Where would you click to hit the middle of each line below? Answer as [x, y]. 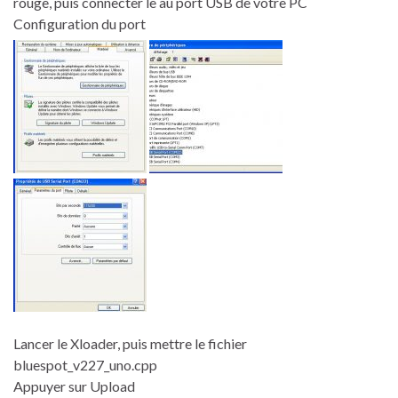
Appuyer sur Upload [74, 386]
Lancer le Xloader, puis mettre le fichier [130, 344]
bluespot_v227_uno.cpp [85, 365]
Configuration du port [80, 24]
